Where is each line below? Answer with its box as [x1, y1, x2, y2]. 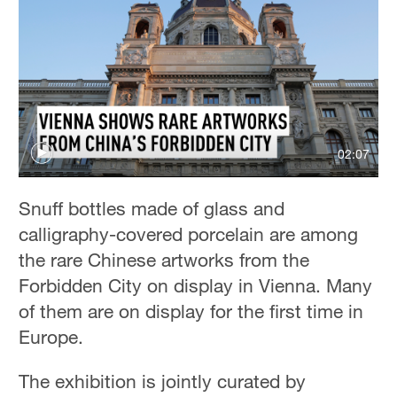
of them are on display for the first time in [19, 299, 364, 323]
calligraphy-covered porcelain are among [19, 222, 359, 245]
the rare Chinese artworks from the [19, 247, 310, 271]
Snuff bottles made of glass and [19, 196, 285, 220]
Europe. [19, 324, 90, 348]
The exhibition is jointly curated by [19, 369, 307, 393]
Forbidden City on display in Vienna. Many [19, 273, 373, 297]
